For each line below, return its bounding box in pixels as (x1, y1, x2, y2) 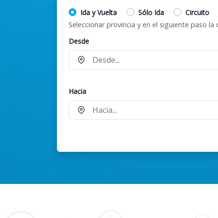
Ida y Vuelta (80, 8, 117, 18)
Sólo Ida (138, 8, 164, 18)
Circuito (185, 8, 209, 18)
